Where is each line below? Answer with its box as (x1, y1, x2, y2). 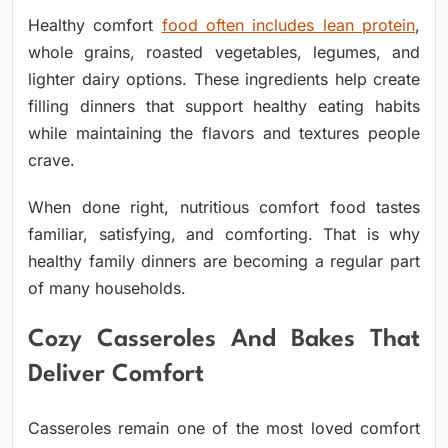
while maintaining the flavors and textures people (28, 122, 420, 143)
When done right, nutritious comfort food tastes (28, 196, 420, 217)
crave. (28, 149, 75, 170)
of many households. (28, 277, 186, 298)
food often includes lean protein (161, 14, 416, 35)
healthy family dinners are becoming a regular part (28, 250, 420, 271)
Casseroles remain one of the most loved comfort (28, 417, 420, 438)
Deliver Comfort (28, 363, 204, 388)
